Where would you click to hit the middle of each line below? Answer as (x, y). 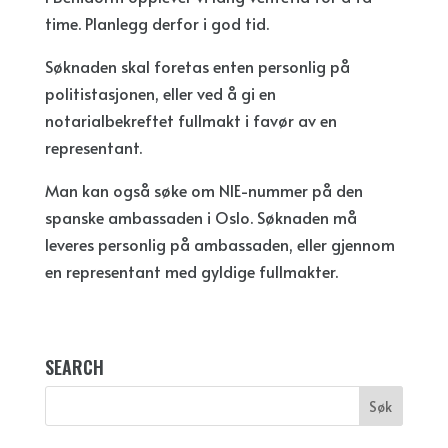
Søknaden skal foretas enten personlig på (197, 66)
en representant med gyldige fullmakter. (191, 271)
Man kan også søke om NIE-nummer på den (203, 190)
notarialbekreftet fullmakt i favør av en (190, 120)
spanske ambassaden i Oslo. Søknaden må (200, 217)
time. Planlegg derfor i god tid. (156, 23)
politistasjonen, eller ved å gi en (160, 93)
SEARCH (74, 367)
